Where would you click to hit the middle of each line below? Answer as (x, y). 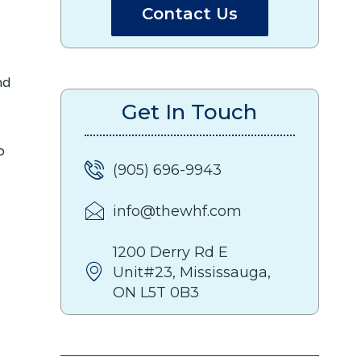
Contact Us (189, 13)
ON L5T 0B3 (156, 292)
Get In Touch (190, 112)
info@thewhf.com (177, 212)
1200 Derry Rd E (170, 252)
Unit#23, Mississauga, (192, 272)
